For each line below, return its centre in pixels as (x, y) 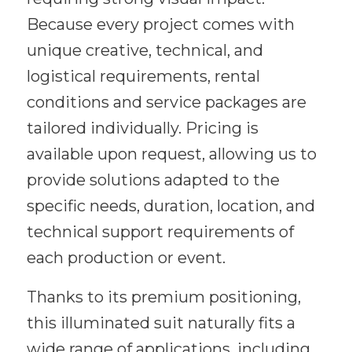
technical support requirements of (160, 232)
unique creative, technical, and (145, 51)
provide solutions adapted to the (153, 180)
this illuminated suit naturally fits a (161, 323)
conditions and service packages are (166, 103)
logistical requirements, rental (143, 77)
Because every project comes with (160, 25)
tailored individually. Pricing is (142, 128)
